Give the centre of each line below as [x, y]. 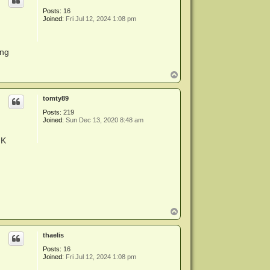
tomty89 [56, 98]
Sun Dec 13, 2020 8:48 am [104, 120]
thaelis [54, 235]
